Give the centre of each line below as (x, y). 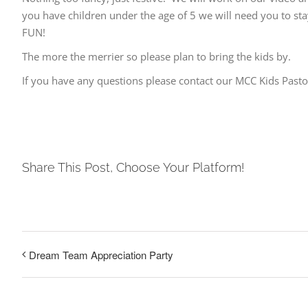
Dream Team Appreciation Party (101, 254)
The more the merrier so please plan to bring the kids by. (156, 57)
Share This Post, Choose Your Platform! (133, 167)
